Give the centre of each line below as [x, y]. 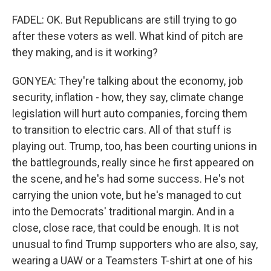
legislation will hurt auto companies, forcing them [130, 113]
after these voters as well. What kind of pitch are [128, 36]
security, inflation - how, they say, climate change [128, 97]
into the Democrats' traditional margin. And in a [123, 211]
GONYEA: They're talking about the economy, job [128, 81]
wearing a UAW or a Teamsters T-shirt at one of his [132, 260]
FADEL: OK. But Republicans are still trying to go [124, 20]
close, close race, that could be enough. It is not [126, 228]
